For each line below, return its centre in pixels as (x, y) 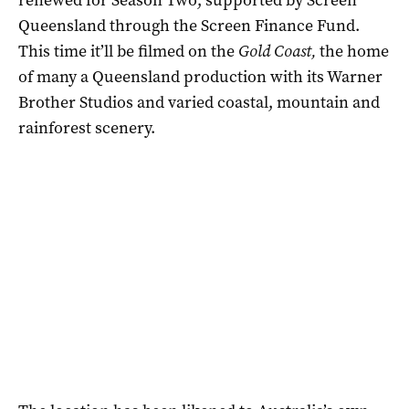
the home (354, 51)
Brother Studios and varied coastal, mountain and (199, 102)
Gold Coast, (279, 51)
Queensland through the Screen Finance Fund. (189, 25)
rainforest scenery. (87, 127)
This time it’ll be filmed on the (128, 51)
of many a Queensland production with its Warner (200, 76)
